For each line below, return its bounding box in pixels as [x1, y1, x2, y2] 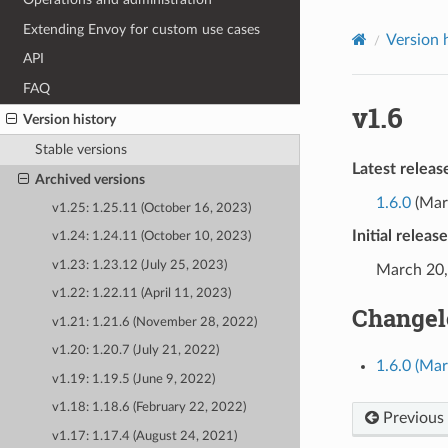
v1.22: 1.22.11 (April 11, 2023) [52, 287, 232, 301]
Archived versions [34, 171, 145, 187]
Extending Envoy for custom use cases [23, 21, 261, 37]
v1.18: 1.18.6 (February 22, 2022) [52, 401, 247, 415]
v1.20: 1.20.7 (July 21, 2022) [52, 344, 220, 358]
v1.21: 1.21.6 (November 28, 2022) [52, 315, 258, 329]
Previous [378, 409, 444, 426]
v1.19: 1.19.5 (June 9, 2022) [52, 372, 216, 386]
